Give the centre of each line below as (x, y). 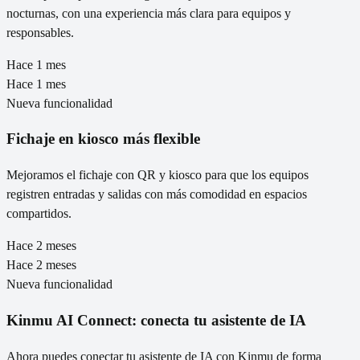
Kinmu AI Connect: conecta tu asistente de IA (156, 320)
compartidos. (39, 214)
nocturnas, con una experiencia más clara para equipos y (149, 13)
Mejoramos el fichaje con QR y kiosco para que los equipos (157, 175)
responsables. (40, 32)
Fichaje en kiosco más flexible (103, 139)
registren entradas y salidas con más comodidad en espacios (157, 194)
